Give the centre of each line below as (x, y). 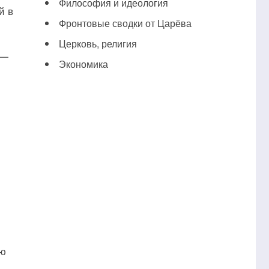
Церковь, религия (98, 44)
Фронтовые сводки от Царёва (125, 23)
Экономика (83, 64)
